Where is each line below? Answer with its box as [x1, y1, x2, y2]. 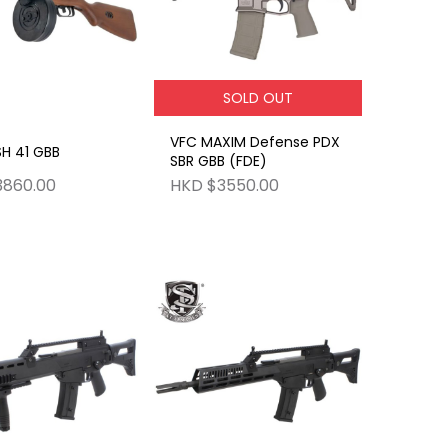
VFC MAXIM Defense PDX [170, 132, 341, 152]
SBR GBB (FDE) [170, 151, 268, 171]
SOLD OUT [223, 88, 294, 108]
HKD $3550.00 [170, 173, 280, 197]
